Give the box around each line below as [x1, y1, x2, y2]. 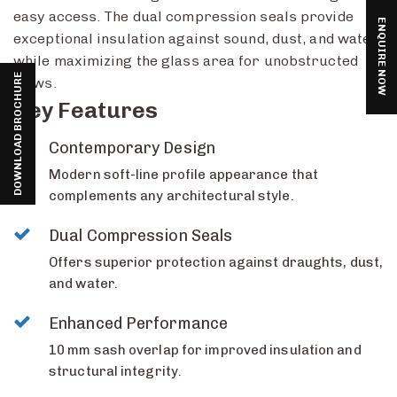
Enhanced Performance [49, 314, 228, 334]
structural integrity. [49, 363, 183, 380]
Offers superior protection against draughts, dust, [49, 254, 384, 271]
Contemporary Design [49, 138, 215, 159]
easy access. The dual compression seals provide [13, 8, 354, 26]
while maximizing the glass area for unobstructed [13, 52, 358, 70]
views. [13, 74, 57, 92]
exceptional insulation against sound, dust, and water [13, 30, 379, 48]
